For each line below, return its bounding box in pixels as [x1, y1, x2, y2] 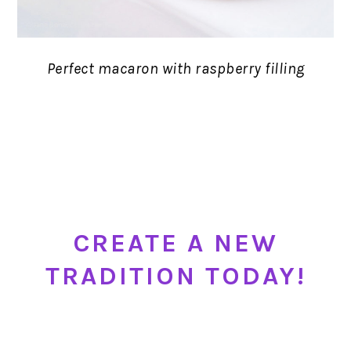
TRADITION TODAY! [45, 261, 306, 291]
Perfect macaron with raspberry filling [46, 60, 305, 78]
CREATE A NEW [73, 228, 278, 259]
